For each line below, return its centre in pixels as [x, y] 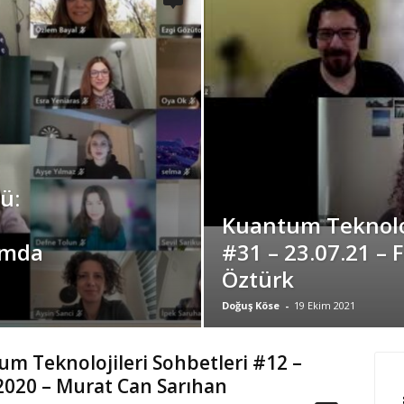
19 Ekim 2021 [324, 305]
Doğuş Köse [250, 305]
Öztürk [257, 279]
